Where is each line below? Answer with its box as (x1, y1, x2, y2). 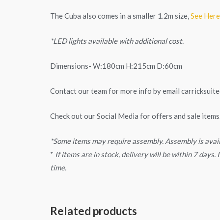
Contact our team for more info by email (50, 86, 181, 95)
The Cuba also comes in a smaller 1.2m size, (50, 11, 191, 20)
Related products (50, 204, 137, 218)
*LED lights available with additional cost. (50, 36, 184, 45)
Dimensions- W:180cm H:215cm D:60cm (50, 61, 182, 70)
